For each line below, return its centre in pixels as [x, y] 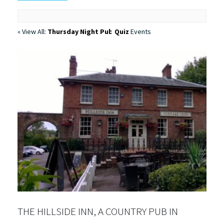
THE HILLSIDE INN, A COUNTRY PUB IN [98, 211]
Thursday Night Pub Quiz [88, 31]
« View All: [32, 31]
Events [140, 31]
